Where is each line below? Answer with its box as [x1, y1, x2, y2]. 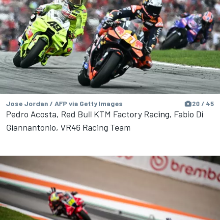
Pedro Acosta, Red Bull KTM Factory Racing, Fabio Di [6, 109, 203, 120]
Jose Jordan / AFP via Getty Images [6, 99, 123, 108]
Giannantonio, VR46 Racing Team [6, 122, 131, 133]
